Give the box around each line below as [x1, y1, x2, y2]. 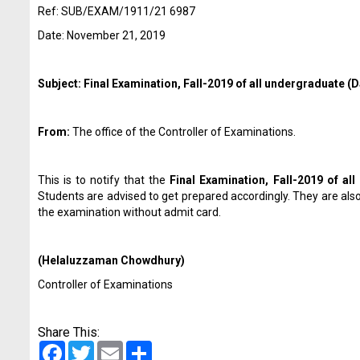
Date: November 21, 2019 [38, 29, 166, 42]
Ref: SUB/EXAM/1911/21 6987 [38, 5, 195, 18]
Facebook [65, 339, 121, 354]
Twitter [94, 339, 133, 354]
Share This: [38, 325, 100, 340]
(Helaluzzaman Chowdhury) [38, 254, 185, 267]
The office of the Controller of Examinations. [72, 125, 296, 138]
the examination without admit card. [38, 206, 221, 219]
